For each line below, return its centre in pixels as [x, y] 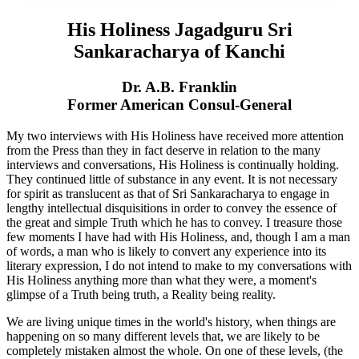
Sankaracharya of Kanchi [179, 51]
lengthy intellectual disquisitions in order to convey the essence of [171, 208]
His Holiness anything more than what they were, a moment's [161, 280]
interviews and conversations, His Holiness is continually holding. [173, 164]
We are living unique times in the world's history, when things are [171, 321]
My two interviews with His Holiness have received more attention [175, 135]
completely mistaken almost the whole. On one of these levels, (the [175, 350]
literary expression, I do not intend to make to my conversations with [179, 265]
